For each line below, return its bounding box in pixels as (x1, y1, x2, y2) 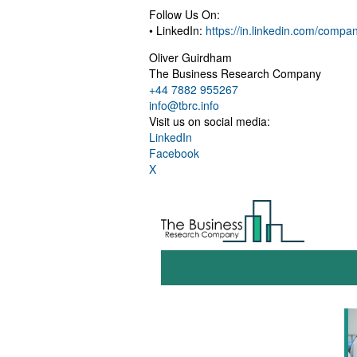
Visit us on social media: (149, 112, 270, 129)
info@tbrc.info (149, 96, 219, 113)
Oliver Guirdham (149, 49, 232, 65)
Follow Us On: (149, 6, 220, 22)
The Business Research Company (149, 65, 321, 81)
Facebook (149, 144, 199, 161)
